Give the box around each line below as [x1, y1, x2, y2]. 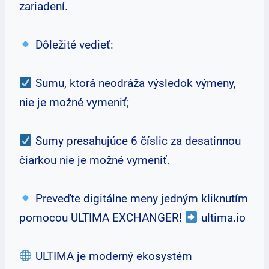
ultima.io [198, 211, 246, 225]
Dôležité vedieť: [32, 38, 113, 52]
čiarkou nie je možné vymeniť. [19, 153, 170, 167]
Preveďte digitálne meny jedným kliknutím [32, 192, 248, 205]
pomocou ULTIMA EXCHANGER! [19, 211, 185, 225]
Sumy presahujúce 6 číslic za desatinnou [32, 134, 241, 148]
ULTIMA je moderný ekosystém [32, 249, 192, 263]
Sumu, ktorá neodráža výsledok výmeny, [32, 76, 236, 90]
